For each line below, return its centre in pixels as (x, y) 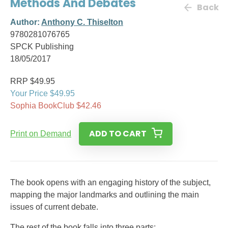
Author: (26, 22)
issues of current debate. (54, 207)
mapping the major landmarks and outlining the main (105, 195)
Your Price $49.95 (42, 93)
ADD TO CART (118, 134)
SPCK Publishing (42, 47)
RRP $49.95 (33, 81)
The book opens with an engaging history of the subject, (110, 182)
